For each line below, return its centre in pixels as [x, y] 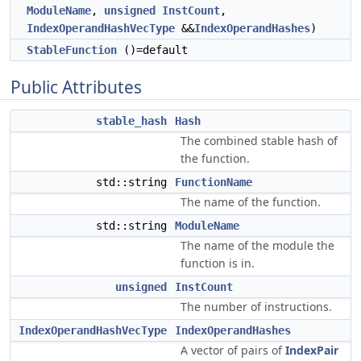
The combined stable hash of [259, 141]
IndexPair [312, 350]
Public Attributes [76, 87]
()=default [152, 50]
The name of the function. [251, 202]
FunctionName [214, 182]
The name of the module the [257, 245]
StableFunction [72, 50]
